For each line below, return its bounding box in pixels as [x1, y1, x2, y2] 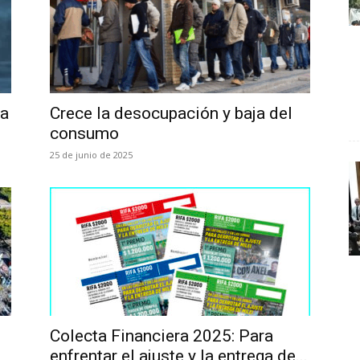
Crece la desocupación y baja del [50, 104, 292, 123]
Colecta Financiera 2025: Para [50, 326, 273, 346]
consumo [50, 124, 119, 143]
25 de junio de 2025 [50, 149, 133, 161]
